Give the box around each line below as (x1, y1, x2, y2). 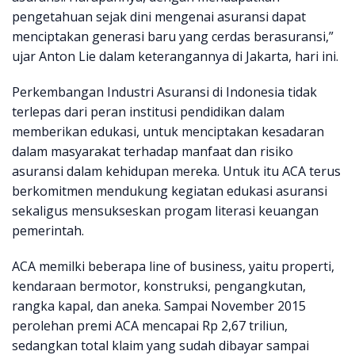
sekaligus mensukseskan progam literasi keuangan (12, 202, 319, 220)
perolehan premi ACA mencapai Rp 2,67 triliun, (12, 317, 288, 335)
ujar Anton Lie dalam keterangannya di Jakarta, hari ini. (12, 48, 338, 66)
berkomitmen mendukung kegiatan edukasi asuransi (12, 182, 327, 200)
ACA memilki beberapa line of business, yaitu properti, (12, 258, 334, 276)
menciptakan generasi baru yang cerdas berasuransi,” (12, 28, 334, 46)
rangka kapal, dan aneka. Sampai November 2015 (12, 297, 306, 315)
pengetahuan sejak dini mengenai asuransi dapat (12, 8, 306, 26)
